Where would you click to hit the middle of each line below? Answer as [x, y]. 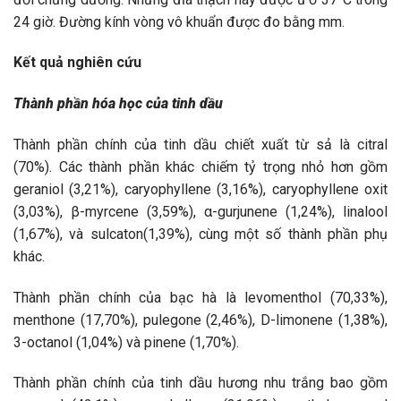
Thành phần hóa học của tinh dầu [118, 104]
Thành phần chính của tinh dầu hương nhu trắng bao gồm [200, 383]
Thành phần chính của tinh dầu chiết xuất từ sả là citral [200, 144]
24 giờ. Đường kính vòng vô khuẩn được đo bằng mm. [179, 21]
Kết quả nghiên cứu [77, 63]
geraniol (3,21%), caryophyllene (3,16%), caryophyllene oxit [200, 189]
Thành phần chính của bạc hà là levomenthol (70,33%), [200, 297]
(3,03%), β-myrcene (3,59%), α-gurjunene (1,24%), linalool [200, 211]
